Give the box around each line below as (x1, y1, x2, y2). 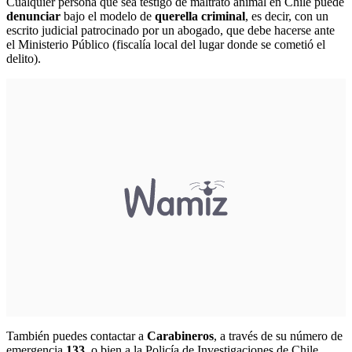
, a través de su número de (214, 328, 343, 343)
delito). (6, 51, 44, 65)
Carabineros (147, 328, 214, 343)
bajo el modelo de (64, 9, 155, 23)
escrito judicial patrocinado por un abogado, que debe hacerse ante (6, 23, 335, 37)
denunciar (6, 9, 64, 23)
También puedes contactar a (6, 328, 147, 343)
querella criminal (155, 9, 245, 23)
